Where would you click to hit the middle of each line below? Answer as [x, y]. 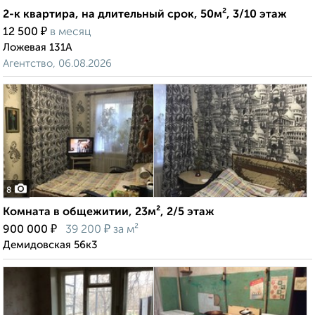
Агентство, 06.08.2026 [57, 64]
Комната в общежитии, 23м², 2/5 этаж [109, 213]
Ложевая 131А [38, 48]
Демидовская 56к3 [50, 245]
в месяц [71, 33]
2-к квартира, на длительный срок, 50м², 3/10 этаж [145, 15]
